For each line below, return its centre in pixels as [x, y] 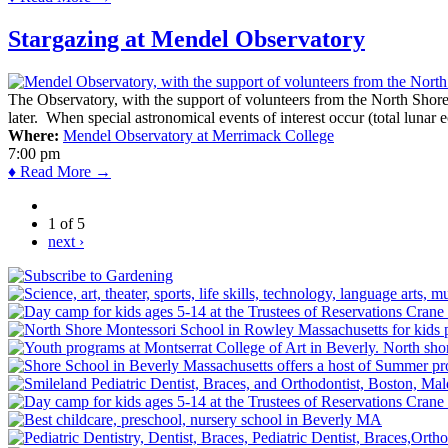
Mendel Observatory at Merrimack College [198, 136]
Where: [33, 136]
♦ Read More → [59, 172]
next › [66, 242]
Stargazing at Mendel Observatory [186, 39]
